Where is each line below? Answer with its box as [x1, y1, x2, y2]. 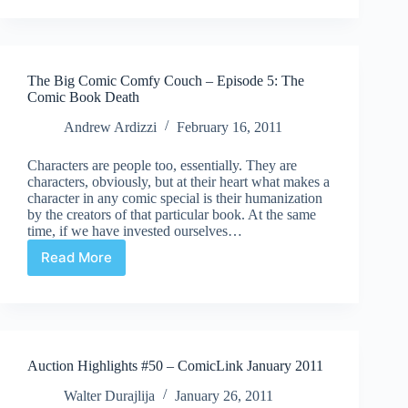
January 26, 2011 [175, 387, 273, 403]
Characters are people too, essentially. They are [27, 157, 297, 173]
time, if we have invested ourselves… [27, 222, 242, 239]
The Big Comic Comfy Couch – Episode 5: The [27, 72, 304, 88]
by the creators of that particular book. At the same [27, 206, 316, 222]
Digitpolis [75, 40, 138, 58]
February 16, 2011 [177, 118, 282, 135]
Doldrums [75, 5, 138, 24]
